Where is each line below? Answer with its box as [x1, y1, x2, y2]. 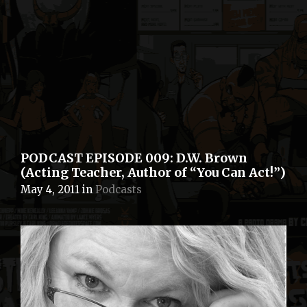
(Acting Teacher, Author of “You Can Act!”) [21, 164, 286, 180]
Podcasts [95, 182, 142, 196]
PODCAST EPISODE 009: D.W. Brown [21, 149, 247, 166]
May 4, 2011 [21, 182, 79, 196]
